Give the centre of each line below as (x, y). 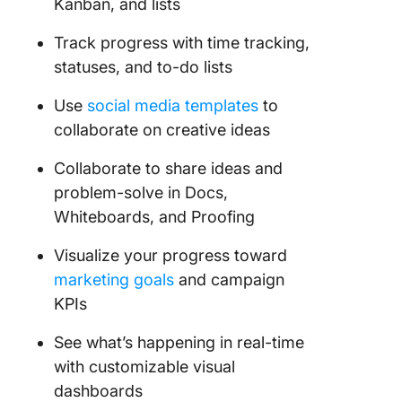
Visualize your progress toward (170, 256)
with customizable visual (144, 367)
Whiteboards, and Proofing (154, 217)
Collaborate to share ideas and (168, 169)
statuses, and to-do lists (143, 67)
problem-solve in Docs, (141, 193)
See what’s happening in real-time (179, 343)
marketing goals (114, 280)
